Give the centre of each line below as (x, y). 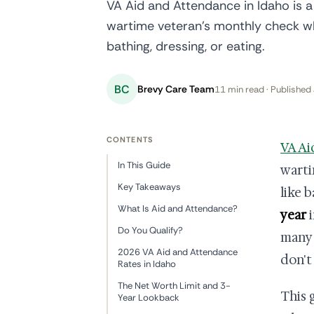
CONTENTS (130, 139)
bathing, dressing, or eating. (186, 46)
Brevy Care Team (176, 89)
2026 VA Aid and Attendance (178, 252)
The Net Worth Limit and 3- (174, 285)
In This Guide (144, 165)
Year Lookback (149, 297)
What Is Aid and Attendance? (178, 208)
